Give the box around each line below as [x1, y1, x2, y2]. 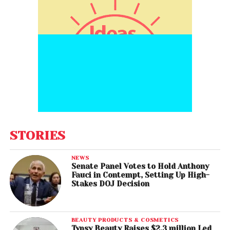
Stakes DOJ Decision [71, 180, 149, 188]
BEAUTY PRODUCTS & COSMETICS [71, 217, 179, 223]
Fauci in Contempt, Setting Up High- [71, 171, 209, 179]
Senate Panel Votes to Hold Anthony [71, 162, 209, 170]
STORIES [9, 128, 65, 143]
